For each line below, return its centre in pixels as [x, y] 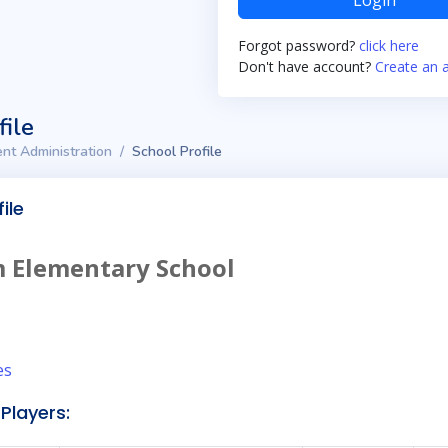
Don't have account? [306, 66]
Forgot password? [298, 45]
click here [389, 45]
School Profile [177, 151]
